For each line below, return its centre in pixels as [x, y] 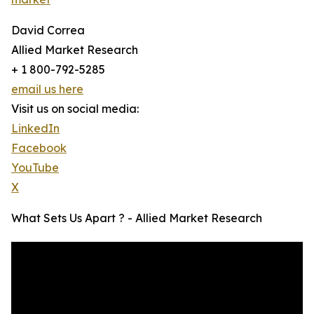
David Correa [48, 30]
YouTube [35, 168]
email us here [47, 89]
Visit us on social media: [75, 109]
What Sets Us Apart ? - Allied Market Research [137, 218]
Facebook [39, 148]
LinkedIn [35, 129]
